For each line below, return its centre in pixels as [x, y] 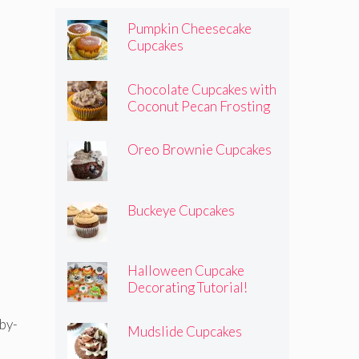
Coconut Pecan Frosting [199, 106]
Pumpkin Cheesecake [190, 29]
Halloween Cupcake [186, 271]
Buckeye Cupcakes [181, 210]
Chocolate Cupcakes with [202, 89]
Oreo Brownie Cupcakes [200, 150]
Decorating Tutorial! [188, 288]
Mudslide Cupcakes [185, 331]
